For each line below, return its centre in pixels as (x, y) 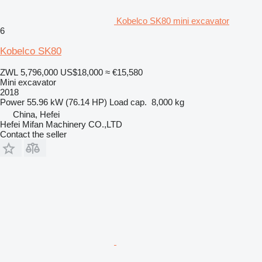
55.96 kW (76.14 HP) (67, 102)
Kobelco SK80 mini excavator (173, 20)
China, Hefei (36, 114)
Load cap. (128, 102)
